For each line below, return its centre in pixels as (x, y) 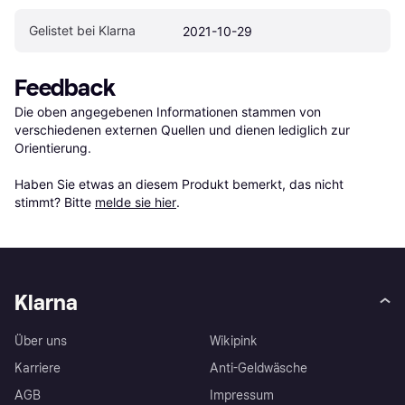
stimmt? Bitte (55, 202)
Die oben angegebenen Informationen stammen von (168, 111)
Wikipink (234, 342)
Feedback (65, 88)
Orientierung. (53, 147)
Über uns (41, 342)
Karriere (38, 369)
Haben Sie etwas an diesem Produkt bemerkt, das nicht (179, 184)
